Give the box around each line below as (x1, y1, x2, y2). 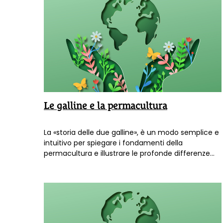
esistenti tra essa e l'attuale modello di (44, 159, 178, 169)
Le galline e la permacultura (44, 100, 167, 111)
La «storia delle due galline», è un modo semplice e (44, 127, 219, 138)
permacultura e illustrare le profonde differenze (44, 148, 210, 159)
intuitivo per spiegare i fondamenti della (44, 138, 183, 148)
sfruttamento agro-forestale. (44, 169, 146, 180)
